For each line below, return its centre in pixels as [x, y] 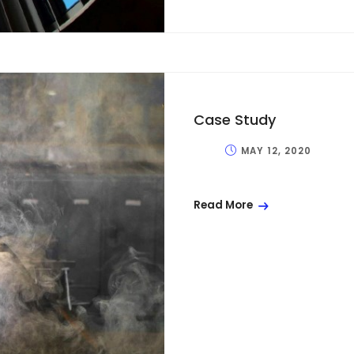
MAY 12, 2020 [277, 151]
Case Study [235, 120]
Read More [223, 205]
